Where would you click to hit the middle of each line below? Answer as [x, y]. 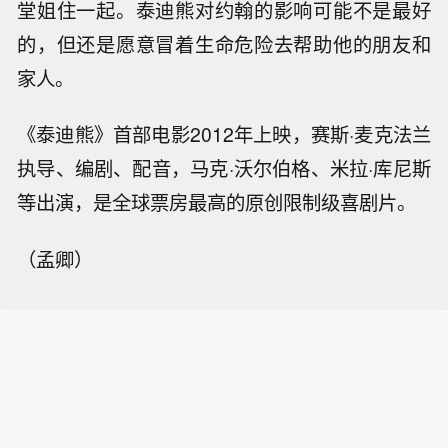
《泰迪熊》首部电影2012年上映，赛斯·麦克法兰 [224, 134]
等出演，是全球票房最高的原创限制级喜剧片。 [217, 202]
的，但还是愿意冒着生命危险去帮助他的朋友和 [224, 43]
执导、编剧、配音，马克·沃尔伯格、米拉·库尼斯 [224, 168]
